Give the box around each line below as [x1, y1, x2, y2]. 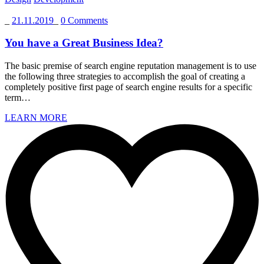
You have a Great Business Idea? [5, 37, 163, 49]
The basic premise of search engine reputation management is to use [5, 61, 256, 71]
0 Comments [61, 15, 108, 25]
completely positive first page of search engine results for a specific [5, 82, 252, 93]
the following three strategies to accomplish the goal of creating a [5, 71, 245, 82]
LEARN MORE [5, 113, 67, 123]
